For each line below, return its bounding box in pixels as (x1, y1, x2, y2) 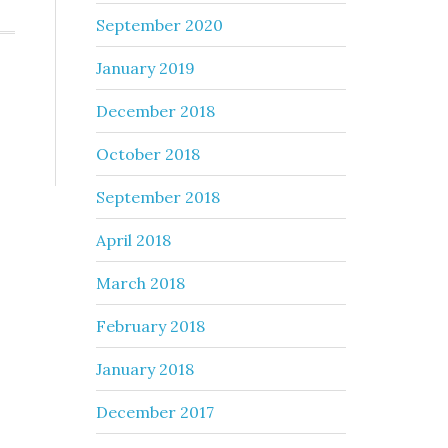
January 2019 (96, 58, 195, 78)
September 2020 (96, 15, 223, 35)
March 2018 (96, 273, 185, 293)
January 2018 (96, 359, 194, 379)
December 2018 (96, 101, 215, 121)
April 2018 (96, 230, 171, 250)
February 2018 (96, 316, 205, 336)
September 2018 (96, 187, 220, 207)
